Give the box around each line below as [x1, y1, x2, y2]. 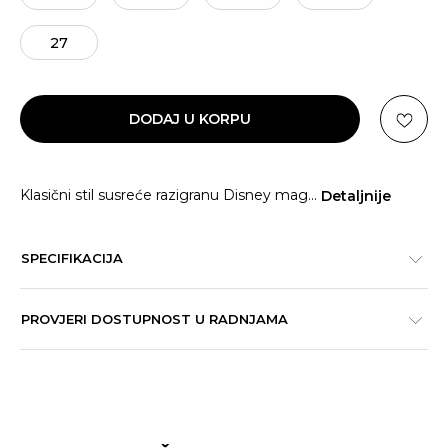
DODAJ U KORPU [129, 110, 251, 128]
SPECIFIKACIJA [21, 250, 123, 266]
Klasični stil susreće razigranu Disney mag [20, 186, 308, 204]
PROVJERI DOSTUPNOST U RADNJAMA [21, 311, 288, 327]
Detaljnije [321, 186, 391, 205]
